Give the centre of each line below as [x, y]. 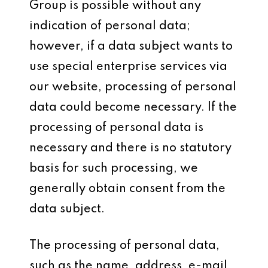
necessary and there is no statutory [131, 148]
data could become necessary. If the [133, 108]
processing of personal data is [117, 128]
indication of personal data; [110, 26]
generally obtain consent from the [128, 189]
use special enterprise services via [129, 67]
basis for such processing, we [114, 169]
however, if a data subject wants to [131, 47]
